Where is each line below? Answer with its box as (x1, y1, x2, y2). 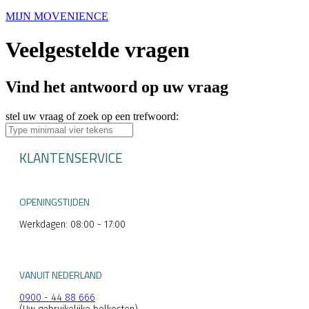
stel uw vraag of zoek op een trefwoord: (6, 110, 179, 122)
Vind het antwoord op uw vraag (6, 77, 228, 96)
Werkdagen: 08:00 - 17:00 (19, 218, 126, 230)
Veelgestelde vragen (6, 37, 190, 63)
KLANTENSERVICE (19, 147, 123, 168)
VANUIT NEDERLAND (19, 268, 102, 283)
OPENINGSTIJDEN (19, 194, 90, 209)
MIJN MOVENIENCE (6, 10, 108, 22)
